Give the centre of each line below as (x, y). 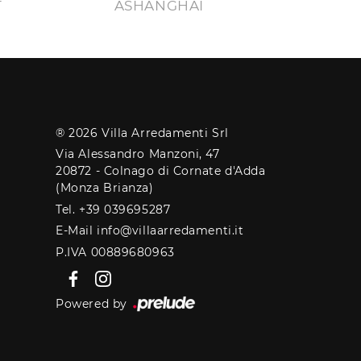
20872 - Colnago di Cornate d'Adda (161, 171)
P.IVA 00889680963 (115, 252)
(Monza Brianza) (105, 188)
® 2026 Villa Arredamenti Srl (142, 133)
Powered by (93, 304)
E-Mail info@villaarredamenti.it (150, 231)
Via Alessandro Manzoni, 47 (138, 154)
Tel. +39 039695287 (113, 209)
